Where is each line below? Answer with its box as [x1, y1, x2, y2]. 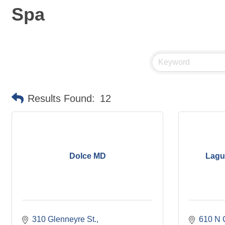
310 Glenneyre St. [32, 215, 96, 223]
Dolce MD [69, 151, 106, 160]
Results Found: [28, 93, 95, 104]
